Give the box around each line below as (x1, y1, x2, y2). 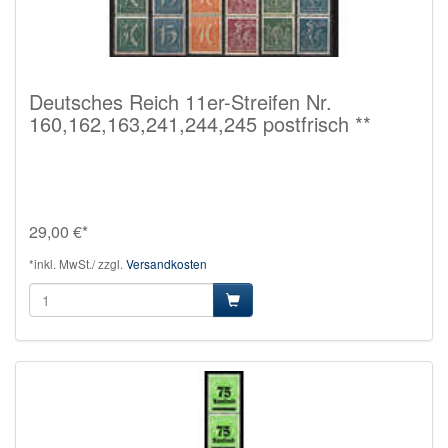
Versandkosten (126, 254, 207, 272)
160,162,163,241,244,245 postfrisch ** (29, 108, 371, 138)
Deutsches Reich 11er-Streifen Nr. (29, 86, 332, 116)
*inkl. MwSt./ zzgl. (29, 254, 126, 272)
